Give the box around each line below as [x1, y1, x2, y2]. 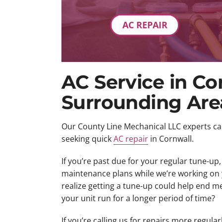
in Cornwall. [148, 133, 194, 145]
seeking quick [61, 133, 113, 145]
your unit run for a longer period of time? [61, 193, 215, 204]
